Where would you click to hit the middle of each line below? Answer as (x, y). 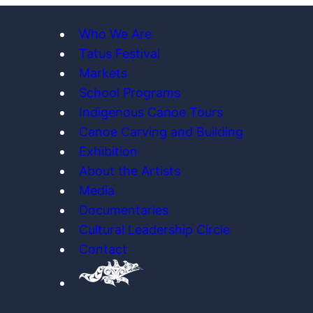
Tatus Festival (119, 53)
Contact (103, 249)
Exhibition (108, 151)
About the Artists (129, 171)
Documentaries (123, 210)
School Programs (129, 93)
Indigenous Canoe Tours (151, 112)
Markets (103, 73)
